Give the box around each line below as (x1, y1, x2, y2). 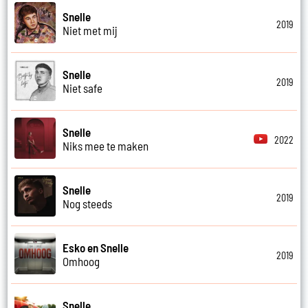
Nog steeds (63, 197, 113, 211)
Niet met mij (63, 23, 118, 38)
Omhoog (63, 254, 100, 269)
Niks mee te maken (63, 139, 149, 153)
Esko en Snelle (63, 241, 129, 255)
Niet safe (63, 81, 103, 96)
